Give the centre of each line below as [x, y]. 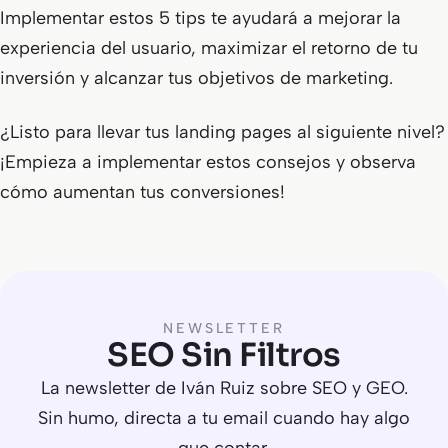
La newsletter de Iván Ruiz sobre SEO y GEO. [224, 388]
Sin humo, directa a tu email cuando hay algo [224, 418]
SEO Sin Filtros [224, 355]
